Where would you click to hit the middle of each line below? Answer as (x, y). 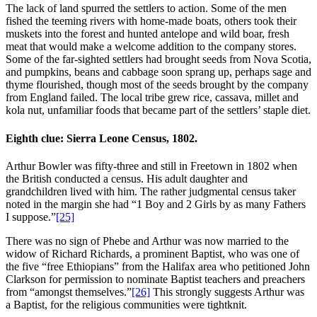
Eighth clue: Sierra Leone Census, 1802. (102, 138)
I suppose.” (31, 217)
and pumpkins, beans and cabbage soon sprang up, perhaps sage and (158, 72)
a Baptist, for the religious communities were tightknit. (126, 304)
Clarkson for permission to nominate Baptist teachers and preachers (155, 279)
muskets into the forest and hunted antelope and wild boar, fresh (148, 34)
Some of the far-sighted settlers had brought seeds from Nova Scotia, (158, 59)
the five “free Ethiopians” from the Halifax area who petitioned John (158, 266)
